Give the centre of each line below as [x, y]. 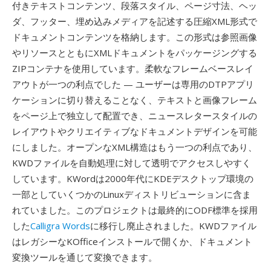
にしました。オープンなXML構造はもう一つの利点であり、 [135, 147]
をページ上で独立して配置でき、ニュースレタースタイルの [135, 116]
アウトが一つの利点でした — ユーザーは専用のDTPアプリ [133, 84]
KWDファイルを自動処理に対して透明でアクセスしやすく [132, 163]
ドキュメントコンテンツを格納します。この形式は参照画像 [135, 37]
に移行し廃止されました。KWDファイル [173, 226]
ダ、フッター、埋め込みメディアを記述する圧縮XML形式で [135, 21]
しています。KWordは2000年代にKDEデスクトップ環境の [133, 178]
